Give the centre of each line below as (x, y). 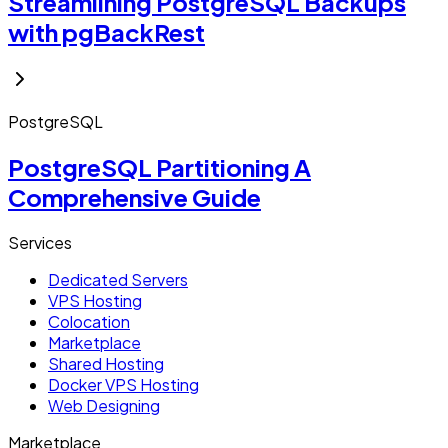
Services (40, 242)
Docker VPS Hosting (123, 384)
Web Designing (104, 405)
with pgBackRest (106, 32)
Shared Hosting (106, 363)
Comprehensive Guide (134, 196)
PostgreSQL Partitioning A (159, 166)
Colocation (89, 321)
